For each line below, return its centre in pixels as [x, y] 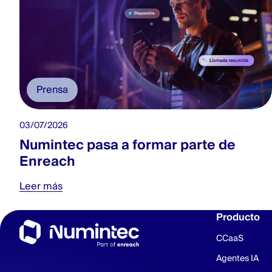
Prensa [52, 90]
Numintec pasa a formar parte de [127, 144]
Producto [238, 217]
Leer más [41, 186]
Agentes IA [237, 258]
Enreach [47, 161]
